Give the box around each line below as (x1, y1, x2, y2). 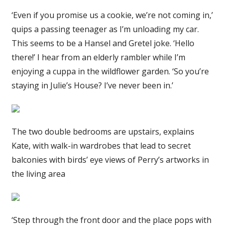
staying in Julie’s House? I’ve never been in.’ (11, 80, 173, 91)
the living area (11, 168, 65, 180)
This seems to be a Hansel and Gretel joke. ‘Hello (11, 38, 194, 49)
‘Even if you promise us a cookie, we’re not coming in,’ (11, 10, 213, 21)
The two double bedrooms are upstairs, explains (11, 126, 194, 138)
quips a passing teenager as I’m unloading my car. (11, 24, 199, 35)
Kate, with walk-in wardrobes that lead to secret (11, 140, 191, 152)
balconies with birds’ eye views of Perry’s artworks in (11, 154, 209, 166)
